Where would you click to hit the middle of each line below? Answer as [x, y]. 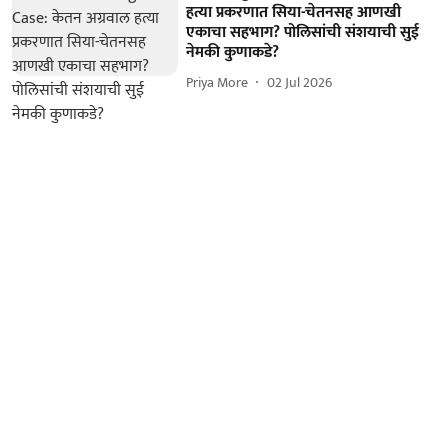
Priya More [217, 83]
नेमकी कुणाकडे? [233, 52]
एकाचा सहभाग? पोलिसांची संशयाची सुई [303, 32]
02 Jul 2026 [300, 83]
